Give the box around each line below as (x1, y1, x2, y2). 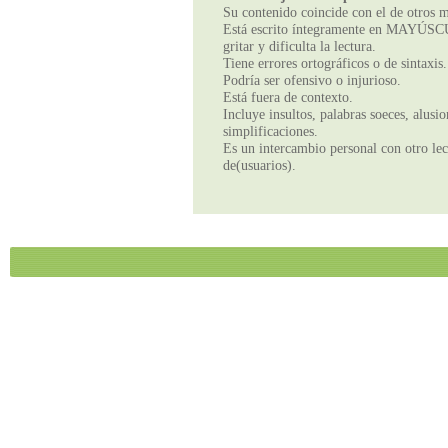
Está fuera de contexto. (223, 89, 354, 105)
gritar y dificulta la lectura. (223, 38, 377, 54)
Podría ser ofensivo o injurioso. (223, 72, 402, 88)
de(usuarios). (223, 157, 297, 173)
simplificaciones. (223, 123, 319, 139)
